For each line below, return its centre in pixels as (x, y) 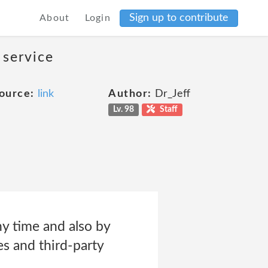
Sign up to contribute (179, 18)
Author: (130, 94)
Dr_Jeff (171, 94)
